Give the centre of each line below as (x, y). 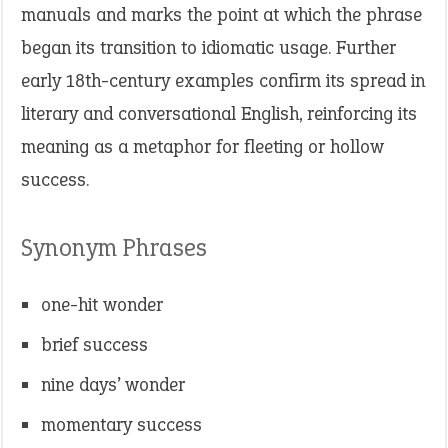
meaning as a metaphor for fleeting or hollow (202, 146)
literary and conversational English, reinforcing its (219, 113)
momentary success (121, 424)
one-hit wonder (102, 304)
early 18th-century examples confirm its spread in (223, 80)
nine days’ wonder (113, 384)
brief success (94, 344)
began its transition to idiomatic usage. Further (208, 47)
